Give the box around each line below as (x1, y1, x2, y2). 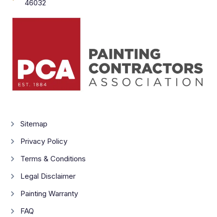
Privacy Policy (20, 136, 67, 146)
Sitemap (20, 119, 47, 128)
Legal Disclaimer (20, 171, 76, 181)
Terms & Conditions (20, 154, 86, 163)
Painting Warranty (20, 188, 78, 198)
